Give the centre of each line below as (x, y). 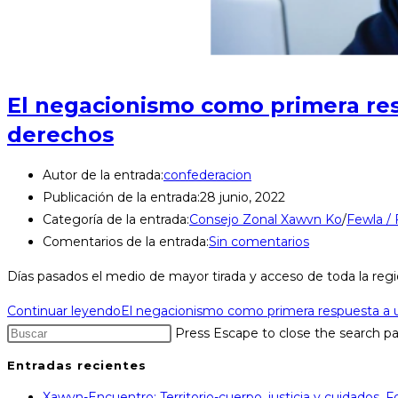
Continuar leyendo (64, 310)
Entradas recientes (77, 365)
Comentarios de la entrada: (126, 241)
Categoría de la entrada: (116, 219)
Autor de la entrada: (103, 175)
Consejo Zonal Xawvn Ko (266, 219)
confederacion (207, 175)
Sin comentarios (259, 241)
